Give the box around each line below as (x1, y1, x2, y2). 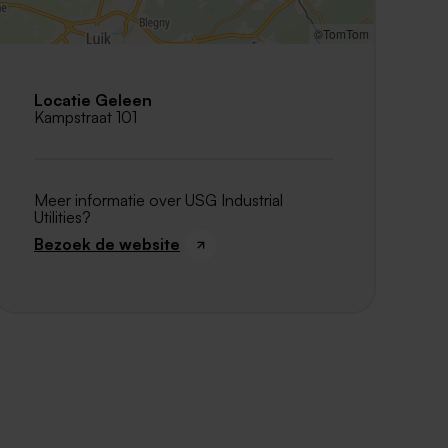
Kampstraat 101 (34, 106, 137, 127)
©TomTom (314, 24, 369, 42)
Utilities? (34, 206, 91, 227)
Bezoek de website (34, 234, 180, 255)
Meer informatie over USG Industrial (34, 189, 283, 210)
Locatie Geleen (34, 89, 152, 110)
